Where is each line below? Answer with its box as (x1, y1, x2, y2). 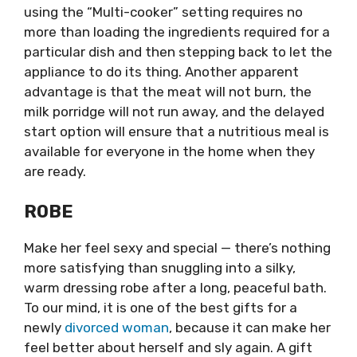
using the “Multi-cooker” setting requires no (24, 3, 303, 20)
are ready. (24, 163, 86, 179)
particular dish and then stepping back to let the (24, 43, 332, 60)
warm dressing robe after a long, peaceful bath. (24, 280, 327, 296)
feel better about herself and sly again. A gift (24, 339, 312, 355)
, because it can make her (169, 320, 331, 335)
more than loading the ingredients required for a (24, 23, 330, 40)
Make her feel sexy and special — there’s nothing (24, 240, 331, 256)
